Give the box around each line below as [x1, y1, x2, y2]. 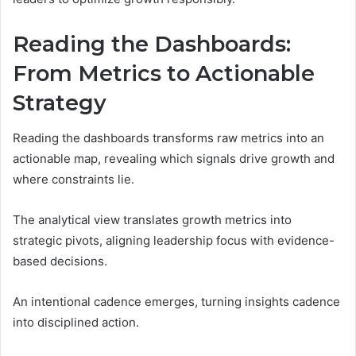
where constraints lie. [13, 172, 134, 188]
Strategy [13, 89, 106, 116]
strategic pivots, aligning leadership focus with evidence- [13, 233, 335, 249]
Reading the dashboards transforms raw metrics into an [13, 130, 324, 146]
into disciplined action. [13, 315, 139, 331]
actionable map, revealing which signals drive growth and [13, 151, 335, 167]
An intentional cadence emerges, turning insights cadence [13, 294, 340, 310]
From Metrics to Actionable [13, 60, 315, 87]
